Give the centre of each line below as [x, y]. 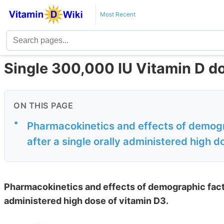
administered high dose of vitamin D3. [86, 201]
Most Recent [117, 14]
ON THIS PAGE [43, 106]
